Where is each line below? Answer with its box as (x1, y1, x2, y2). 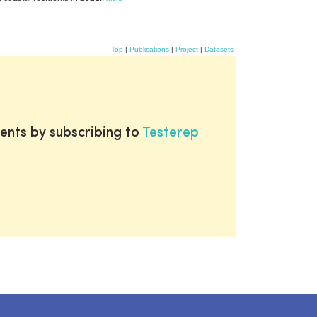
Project (175, 45, 198, 53)
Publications (129, 45, 169, 53)
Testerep (142, 125, 199, 140)
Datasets (204, 45, 234, 53)
